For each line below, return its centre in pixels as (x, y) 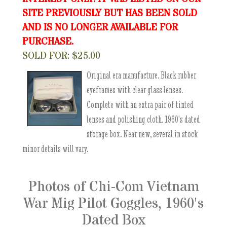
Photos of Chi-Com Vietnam (113, 187)
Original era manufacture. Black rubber (142, 75)
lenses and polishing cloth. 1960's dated (144, 119)
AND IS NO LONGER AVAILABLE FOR (100, 28)
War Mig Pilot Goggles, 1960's (113, 204)
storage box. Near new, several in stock (142, 134)
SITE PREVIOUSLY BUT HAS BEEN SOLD (110, 13)
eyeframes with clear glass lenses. (135, 90)
